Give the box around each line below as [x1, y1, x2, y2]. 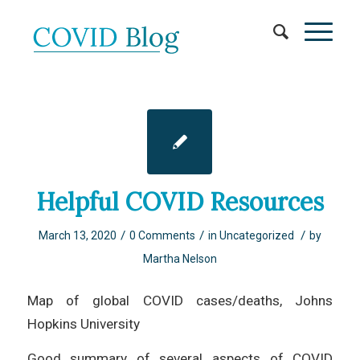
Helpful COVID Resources [35, 186, 324, 217]
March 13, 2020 [38, 229, 117, 242]
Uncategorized [219, 229, 294, 242]
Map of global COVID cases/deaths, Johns [27, 292, 333, 309]
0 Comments [129, 229, 195, 242]
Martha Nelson [142, 252, 217, 265]
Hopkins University [27, 315, 140, 332]
